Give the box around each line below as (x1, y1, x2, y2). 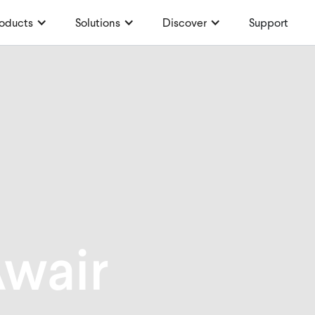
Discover (162, 18, 207, 30)
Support (249, 18, 288, 30)
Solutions (75, 18, 120, 30)
